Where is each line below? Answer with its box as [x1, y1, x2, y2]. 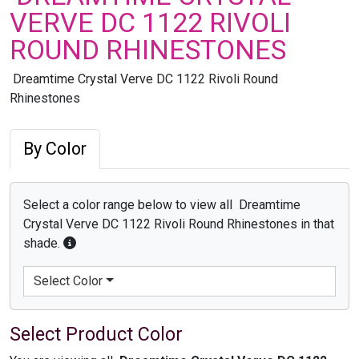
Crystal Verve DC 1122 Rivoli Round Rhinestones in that [23, 216, 334, 232]
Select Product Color [10, 322, 183, 345]
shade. [23, 235, 63, 251]
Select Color [34, 272, 103, 288]
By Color [23, 138, 87, 159]
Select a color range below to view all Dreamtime [23, 196, 301, 212]
